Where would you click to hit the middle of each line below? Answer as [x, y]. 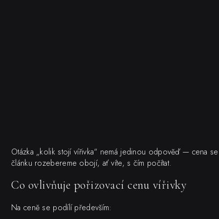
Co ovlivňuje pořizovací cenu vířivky [99, 185]
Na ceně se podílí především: [62, 208]
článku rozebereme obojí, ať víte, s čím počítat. [92, 163]
